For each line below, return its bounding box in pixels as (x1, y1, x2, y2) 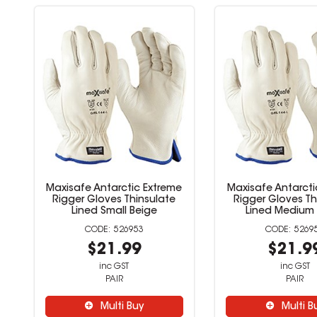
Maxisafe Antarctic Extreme (46, 184, 183, 194)
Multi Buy (100, 302, 144, 312)
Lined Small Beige (71, 207, 157, 217)
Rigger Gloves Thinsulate (52, 195, 176, 205)
